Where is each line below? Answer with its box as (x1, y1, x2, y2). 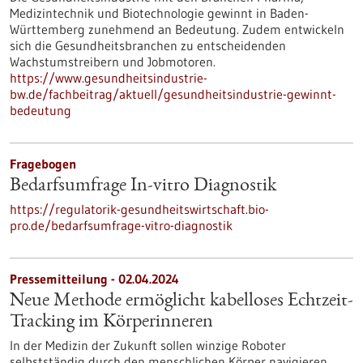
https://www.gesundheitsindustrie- (10, 70, 207, 86)
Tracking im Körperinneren (10, 313, 213, 332)
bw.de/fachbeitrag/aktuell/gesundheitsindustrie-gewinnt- (10, 86, 336, 102)
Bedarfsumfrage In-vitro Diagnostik (10, 177, 276, 196)
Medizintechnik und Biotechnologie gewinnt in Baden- (10, 5, 309, 21)
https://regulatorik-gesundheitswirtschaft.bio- (10, 201, 269, 217)
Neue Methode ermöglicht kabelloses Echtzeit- (10, 292, 353, 311)
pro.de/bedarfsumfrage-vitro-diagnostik (10, 217, 233, 233)
